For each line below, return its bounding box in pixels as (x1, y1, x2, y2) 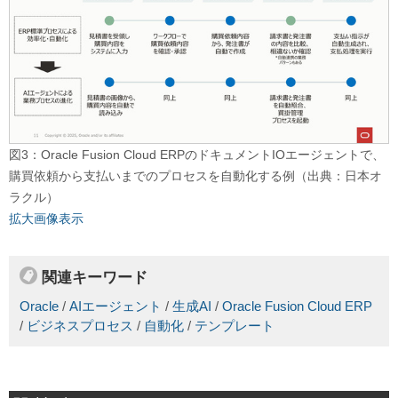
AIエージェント (69, 298, 162, 314)
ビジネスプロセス (27, 318, 133, 333)
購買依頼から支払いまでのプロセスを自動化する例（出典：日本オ (9, 169, 382, 184)
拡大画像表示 (9, 211, 84, 227)
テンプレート (195, 318, 275, 333)
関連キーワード (42, 268, 147, 287)
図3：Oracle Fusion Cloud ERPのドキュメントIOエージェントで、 (9, 147, 385, 163)
